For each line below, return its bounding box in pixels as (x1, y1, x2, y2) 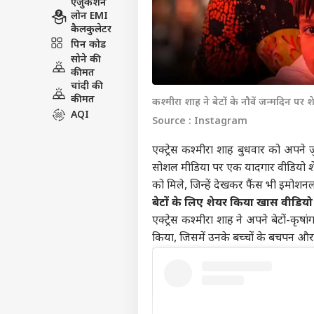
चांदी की (71, 80, 103, 93)
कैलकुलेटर (71, 23, 111, 36)
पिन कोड (71, 38, 106, 52)
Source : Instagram (152, 115, 247, 129)
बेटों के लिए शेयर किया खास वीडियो (152, 196, 313, 212)
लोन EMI (71, 10, 108, 23)
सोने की (71, 53, 101, 67)
